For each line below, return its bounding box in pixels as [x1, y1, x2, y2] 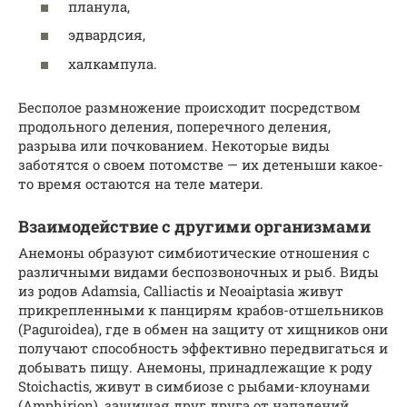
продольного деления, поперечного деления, [18, 116, 331, 135]
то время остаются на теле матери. [18, 174, 263, 193]
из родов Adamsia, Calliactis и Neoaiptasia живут [18, 281, 343, 300]
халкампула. [68, 54, 157, 73]
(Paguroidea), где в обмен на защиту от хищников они [18, 319, 388, 338]
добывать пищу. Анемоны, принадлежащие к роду [18, 357, 372, 376]
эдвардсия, [68, 25, 145, 45]
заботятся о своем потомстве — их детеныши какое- [18, 154, 383, 174]
